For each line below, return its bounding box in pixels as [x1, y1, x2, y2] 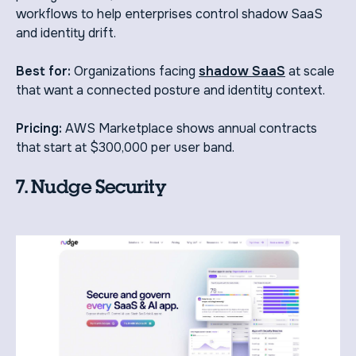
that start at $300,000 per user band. [16, 138, 234, 156]
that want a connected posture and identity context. [16, 81, 325, 99]
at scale [285, 62, 335, 79]
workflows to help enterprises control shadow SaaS [16, 5, 323, 22]
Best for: [16, 62, 71, 79]
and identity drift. [16, 24, 116, 41]
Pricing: [16, 119, 65, 137]
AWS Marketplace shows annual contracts [65, 119, 317, 137]
